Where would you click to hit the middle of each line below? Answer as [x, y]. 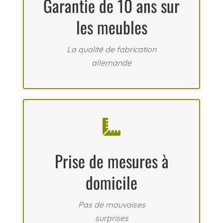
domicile [111, 182]
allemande [111, 63]
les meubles [111, 27]
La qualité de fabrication [111, 50]
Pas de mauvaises [111, 205]
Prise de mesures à [111, 161]
